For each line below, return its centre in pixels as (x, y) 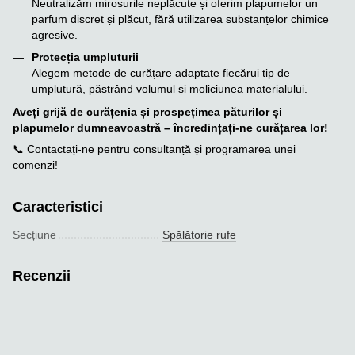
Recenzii (42, 275)
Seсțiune (34, 234)
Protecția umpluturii (85, 57)
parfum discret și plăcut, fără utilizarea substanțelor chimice (180, 19)
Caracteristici (58, 206)
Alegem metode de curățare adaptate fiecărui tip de (161, 73)
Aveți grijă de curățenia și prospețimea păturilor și (147, 111)
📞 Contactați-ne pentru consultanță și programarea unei (154, 149)
